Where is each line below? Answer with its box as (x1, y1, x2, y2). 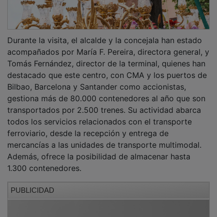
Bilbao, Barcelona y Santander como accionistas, (7, 75, 186, 85)
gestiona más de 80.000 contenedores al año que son (7, 86, 205, 96)
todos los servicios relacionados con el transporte (7, 109, 192, 120)
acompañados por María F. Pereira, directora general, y (7, 40, 209, 50)
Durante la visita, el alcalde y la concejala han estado (7, 28, 202, 38)
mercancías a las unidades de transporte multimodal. (7, 133, 201, 143)
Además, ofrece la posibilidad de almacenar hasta (7, 144, 190, 155)
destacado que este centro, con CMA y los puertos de (7, 63, 207, 73)
